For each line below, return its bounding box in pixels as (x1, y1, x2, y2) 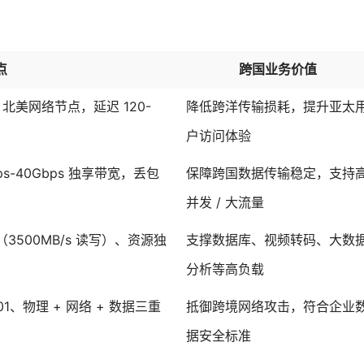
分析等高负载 (186, 262, 264, 278)
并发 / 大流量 (186, 195, 264, 211)
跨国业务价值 (238, 62, 317, 78)
